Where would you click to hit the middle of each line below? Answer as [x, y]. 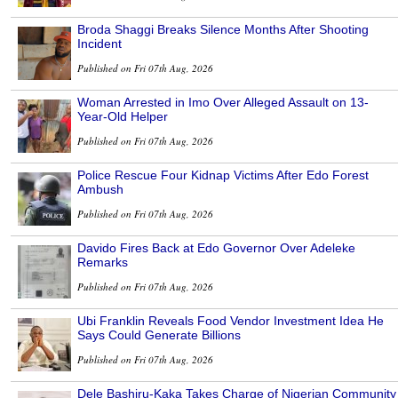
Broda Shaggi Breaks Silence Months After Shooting [223, 30]
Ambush [100, 190]
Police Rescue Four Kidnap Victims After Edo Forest [223, 175]
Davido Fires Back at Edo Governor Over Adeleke [216, 248]
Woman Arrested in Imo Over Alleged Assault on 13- [223, 103]
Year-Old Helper [123, 117]
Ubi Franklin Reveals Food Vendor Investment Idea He [231, 321]
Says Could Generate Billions [159, 335]
